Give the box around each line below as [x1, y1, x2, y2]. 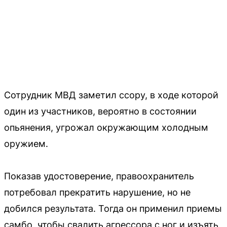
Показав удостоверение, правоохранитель [4, 170, 194, 181]
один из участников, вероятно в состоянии [4, 105, 197, 117]
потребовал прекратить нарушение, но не [4, 186, 191, 198]
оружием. [4, 138, 48, 149]
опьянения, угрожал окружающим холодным [4, 122, 208, 133]
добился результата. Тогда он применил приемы [4, 203, 222, 214]
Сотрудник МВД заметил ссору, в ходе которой [4, 89, 218, 100]
